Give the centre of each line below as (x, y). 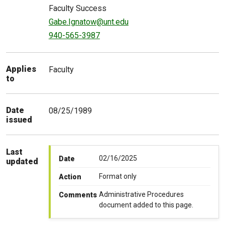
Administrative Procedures (141, 195)
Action (70, 177)
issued (19, 120)
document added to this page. (146, 205)
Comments (78, 195)
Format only (118, 177)
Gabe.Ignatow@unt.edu (88, 22)
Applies (21, 69)
